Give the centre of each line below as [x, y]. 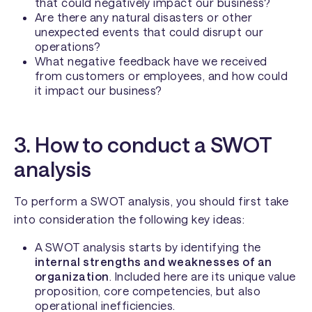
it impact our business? [98, 91]
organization [72, 276]
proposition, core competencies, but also [148, 291]
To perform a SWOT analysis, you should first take [151, 201]
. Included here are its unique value [202, 276]
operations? [68, 47]
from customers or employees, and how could [161, 76]
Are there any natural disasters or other [143, 17]
